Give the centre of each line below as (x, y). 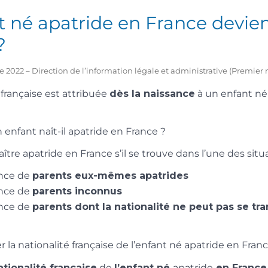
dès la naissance (152, 93)
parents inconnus (77, 191)
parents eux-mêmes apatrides (110, 176)
